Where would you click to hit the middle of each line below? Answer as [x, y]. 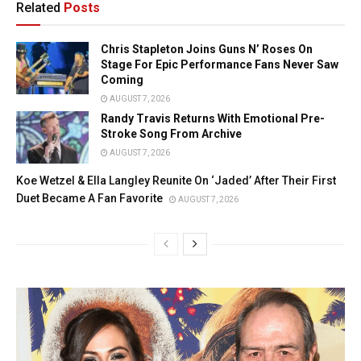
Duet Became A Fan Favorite [89, 198]
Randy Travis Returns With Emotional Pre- [213, 119]
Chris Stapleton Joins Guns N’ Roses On [207, 50]
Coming [122, 80]
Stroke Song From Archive [171, 134]
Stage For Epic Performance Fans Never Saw [220, 65]
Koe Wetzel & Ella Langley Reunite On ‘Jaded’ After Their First [176, 180]
